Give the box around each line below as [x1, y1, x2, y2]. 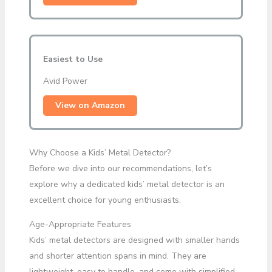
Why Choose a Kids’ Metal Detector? [29, 146, 171, 158]
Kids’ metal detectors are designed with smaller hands [29, 234, 240, 246]
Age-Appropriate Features [29, 218, 131, 230]
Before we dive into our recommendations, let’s [29, 162, 212, 174]
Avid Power [42, 75, 87, 87]
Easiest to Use [42, 53, 103, 65]
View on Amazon [55, 99, 125, 111]
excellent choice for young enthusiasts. [29, 194, 181, 206]
